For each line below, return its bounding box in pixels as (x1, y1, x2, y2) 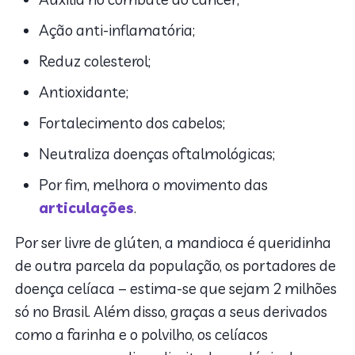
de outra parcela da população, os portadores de (15, 255, 337, 275)
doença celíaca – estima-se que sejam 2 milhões (15, 278, 338, 298)
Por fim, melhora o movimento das (39, 174, 269, 194)
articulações (39, 197, 135, 217)
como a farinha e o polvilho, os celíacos (15, 324, 269, 344)
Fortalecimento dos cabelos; (39, 113, 226, 132)
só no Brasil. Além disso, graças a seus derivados (15, 301, 328, 321)
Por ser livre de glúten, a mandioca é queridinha (15, 232, 332, 252)
